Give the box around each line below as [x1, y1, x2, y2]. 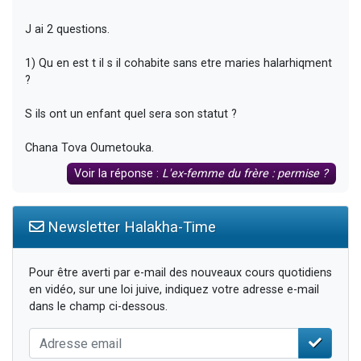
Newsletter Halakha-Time [44, 218, 216, 236]
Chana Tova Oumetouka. [25, 141, 154, 156]
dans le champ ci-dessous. [29, 300, 168, 314]
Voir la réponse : [74, 167, 163, 181]
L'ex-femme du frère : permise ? [162, 167, 329, 181]
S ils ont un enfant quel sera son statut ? [25, 107, 237, 122]
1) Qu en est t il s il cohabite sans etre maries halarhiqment [25, 56, 332, 71]
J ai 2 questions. [25, 23, 110, 37]
